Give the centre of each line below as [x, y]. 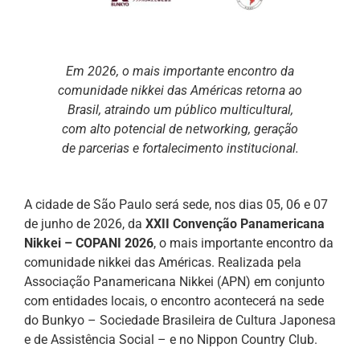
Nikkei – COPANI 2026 [89, 243]
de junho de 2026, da [85, 223]
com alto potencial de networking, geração [180, 129]
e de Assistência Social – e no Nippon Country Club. [171, 339]
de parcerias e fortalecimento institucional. [180, 148]
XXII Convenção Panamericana [235, 223]
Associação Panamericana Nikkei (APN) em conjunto [174, 281]
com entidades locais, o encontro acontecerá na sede [174, 301]
